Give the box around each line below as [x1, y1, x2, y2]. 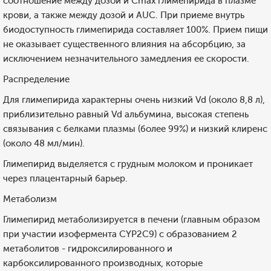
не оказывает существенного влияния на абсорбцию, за [3, 39, 246, 50]
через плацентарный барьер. [3, 173, 128, 184]
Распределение [3, 74, 70, 85]
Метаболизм [3, 194, 57, 204]
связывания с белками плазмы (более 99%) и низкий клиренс [3, 123, 267, 134]
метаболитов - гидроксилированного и [3, 243, 172, 254]
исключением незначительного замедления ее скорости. [3, 53, 249, 64]
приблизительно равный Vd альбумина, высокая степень [3, 109, 249, 120]
